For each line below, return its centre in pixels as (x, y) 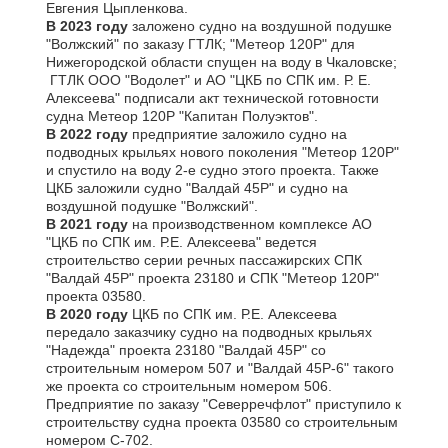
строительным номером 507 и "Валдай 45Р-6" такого (220, 368)
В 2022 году (89, 134)
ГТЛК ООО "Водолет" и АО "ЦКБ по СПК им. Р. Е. (208, 80)
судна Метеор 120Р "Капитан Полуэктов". (182, 116)
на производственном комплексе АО (250, 224)
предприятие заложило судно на (239, 134)
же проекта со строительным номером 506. (189, 386)
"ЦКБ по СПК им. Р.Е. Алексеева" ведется (181, 242)
